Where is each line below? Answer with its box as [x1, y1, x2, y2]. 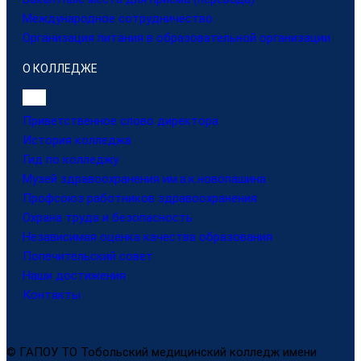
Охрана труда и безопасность [23, 210, 193, 226]
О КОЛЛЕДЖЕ [23, 61, 98, 75]
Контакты [23, 288, 81, 303]
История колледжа [23, 133, 131, 148]
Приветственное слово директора [23, 114, 218, 129]
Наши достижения [23, 268, 126, 284]
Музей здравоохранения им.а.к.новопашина [23, 172, 266, 187]
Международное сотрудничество [23, 10, 213, 26]
